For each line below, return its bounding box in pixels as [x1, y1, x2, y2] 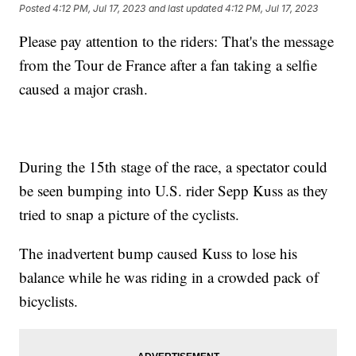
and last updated [149, 2, 223, 14]
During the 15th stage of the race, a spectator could [19, 157, 328, 177]
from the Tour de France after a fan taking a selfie [19, 55, 318, 75]
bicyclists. [19, 291, 83, 311]
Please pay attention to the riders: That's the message [19, 31, 335, 52]
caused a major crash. [19, 79, 149, 99]
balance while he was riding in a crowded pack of [19, 267, 319, 288]
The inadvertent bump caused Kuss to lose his [19, 243, 298, 264]
